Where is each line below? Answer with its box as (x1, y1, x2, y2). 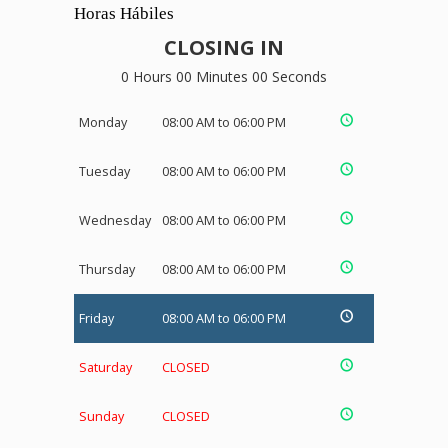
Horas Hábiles (74, 4, 174, 24)
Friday (79, 310, 114, 328)
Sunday (79, 408, 124, 426)
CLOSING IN (164, 34, 284, 62)
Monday (79, 114, 127, 132)
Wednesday (79, 212, 151, 230)
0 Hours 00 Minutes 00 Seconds (121, 67, 327, 87)
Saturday (79, 359, 132, 377)
